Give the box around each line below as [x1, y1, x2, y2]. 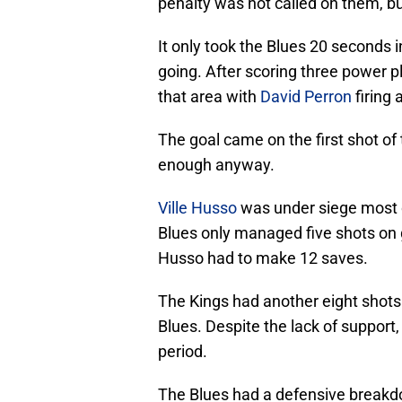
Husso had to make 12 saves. [158, 249, 368, 268]
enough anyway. [158, 155, 275, 175]
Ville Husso [158, 198, 237, 218]
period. [158, 342, 207, 362]
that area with [158, 87, 260, 107]
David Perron [260, 87, 352, 107]
